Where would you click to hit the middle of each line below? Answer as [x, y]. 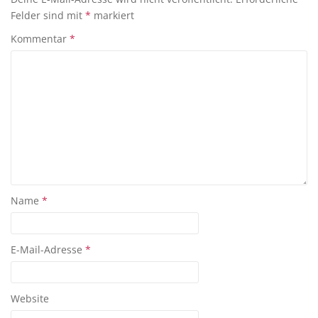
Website [30, 298]
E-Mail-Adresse [48, 250]
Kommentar [40, 39]
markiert [113, 15]
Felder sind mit [48, 15]
